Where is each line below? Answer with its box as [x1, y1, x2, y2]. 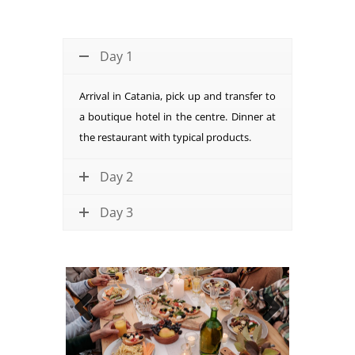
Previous [74, 328, 119, 344]
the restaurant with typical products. [79, 129, 251, 144]
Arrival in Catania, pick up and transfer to [79, 88, 276, 103]
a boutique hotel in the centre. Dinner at [79, 109, 276, 124]
